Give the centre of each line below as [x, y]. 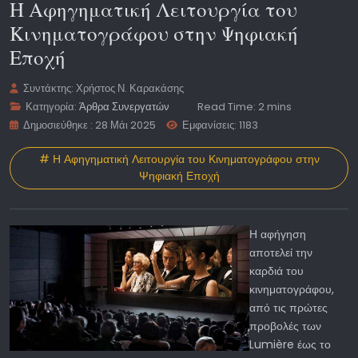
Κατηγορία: [52, 106]
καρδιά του [276, 271]
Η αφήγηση [278, 235]
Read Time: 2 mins [245, 106]
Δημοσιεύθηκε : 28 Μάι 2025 [90, 125]
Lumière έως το [290, 345]
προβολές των [285, 326]
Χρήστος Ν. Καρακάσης [130, 88]
